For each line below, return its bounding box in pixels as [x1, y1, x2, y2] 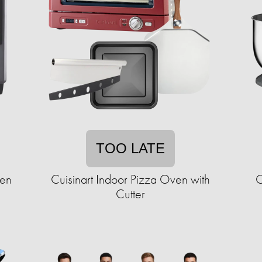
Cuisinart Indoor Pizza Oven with [51, 171, 210, 188]
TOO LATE [96, 140, 165, 156]
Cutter [116, 185, 145, 202]
